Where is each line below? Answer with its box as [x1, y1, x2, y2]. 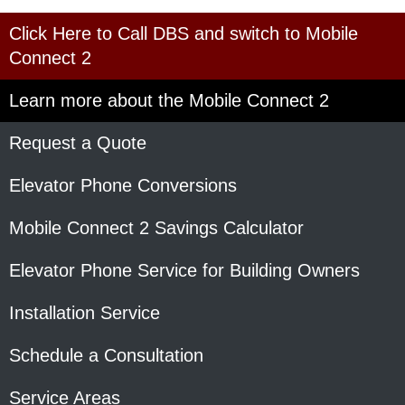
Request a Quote [9, 132, 146, 153]
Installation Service [9, 302, 160, 323]
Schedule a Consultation [9, 344, 203, 365]
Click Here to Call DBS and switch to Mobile [9, 23, 358, 43]
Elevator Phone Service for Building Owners [9, 259, 360, 280]
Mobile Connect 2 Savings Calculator [9, 217, 304, 238]
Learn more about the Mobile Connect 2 [9, 89, 329, 110]
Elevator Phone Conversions [9, 174, 237, 195]
